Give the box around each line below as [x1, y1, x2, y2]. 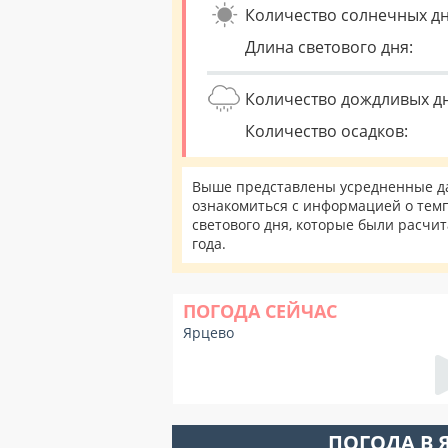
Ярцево [183, 323, 234, 342]
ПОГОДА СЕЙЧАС [183, 299, 337, 323]
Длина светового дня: [245, 36, 413, 58]
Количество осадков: [245, 120, 408, 142]
